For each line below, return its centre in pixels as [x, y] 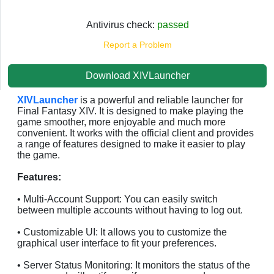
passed [173, 24]
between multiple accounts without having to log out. [130, 210]
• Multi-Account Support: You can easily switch [117, 199]
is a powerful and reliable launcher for [160, 100]
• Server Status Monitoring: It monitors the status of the [134, 265]
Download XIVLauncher [137, 75]
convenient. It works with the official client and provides [135, 133]
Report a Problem [137, 44]
